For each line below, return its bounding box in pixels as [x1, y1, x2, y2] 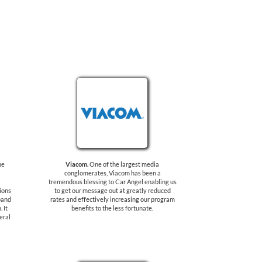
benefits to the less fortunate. [71, 204, 154, 212]
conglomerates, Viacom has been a [64, 169, 161, 177]
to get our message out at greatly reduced [54, 187, 171, 194]
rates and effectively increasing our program [50, 195, 175, 203]
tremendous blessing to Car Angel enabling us [48, 178, 177, 185]
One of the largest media [88, 160, 160, 168]
